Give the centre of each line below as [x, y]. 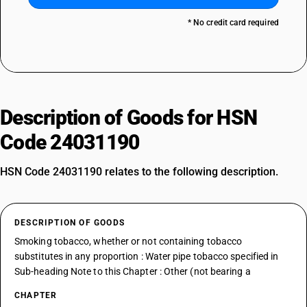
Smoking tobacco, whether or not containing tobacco [128, 241]
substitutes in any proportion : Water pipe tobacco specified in [147, 256]
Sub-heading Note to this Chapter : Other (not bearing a [133, 271]
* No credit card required [233, 23]
